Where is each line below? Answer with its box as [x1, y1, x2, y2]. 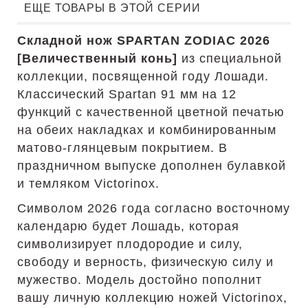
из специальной [177, 52, 282, 65]
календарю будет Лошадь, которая [17, 219, 239, 233]
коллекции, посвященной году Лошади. [17, 69, 269, 83]
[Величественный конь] [17, 52, 177, 65]
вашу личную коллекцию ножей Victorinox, [17, 291, 287, 305]
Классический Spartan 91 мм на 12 [17, 87, 236, 101]
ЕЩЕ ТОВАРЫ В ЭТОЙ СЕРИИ [24, 2, 201, 14]
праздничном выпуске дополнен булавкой [17, 159, 286, 173]
